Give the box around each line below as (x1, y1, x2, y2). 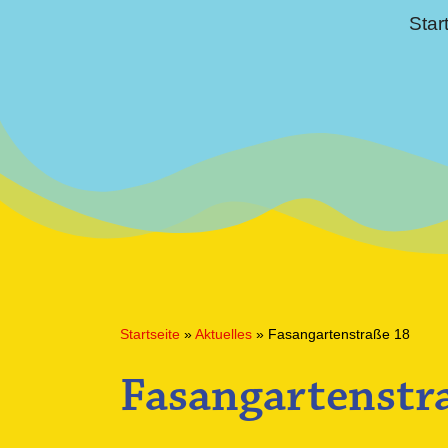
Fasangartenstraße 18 (268, 326, 410, 342)
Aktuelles (195, 326, 252, 342)
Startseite (120, 326, 180, 342)
